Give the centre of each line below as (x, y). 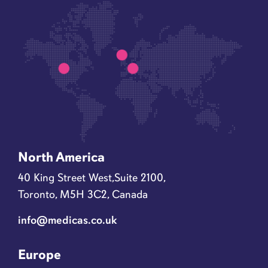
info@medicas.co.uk (68, 220)
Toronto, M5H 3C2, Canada (83, 194)
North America (61, 157)
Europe (39, 255)
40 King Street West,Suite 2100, (92, 178)
